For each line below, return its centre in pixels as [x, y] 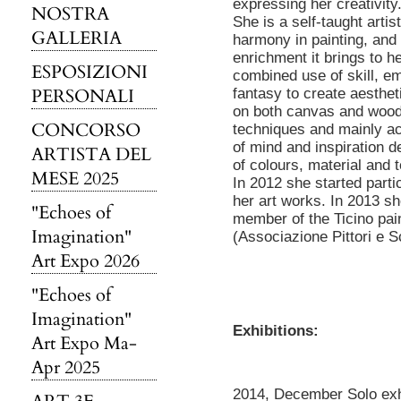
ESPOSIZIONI [90, 72]
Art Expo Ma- [84, 343]
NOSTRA [70, 14]
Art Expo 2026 [85, 261]
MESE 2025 [75, 179]
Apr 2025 [66, 367]
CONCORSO [86, 130]
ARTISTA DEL [91, 154]
